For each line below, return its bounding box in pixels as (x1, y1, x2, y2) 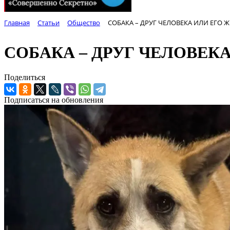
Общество (67, 18, 100, 28)
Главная (4, 18, 30, 28)
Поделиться (4, 73, 45, 82)
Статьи (37, 18, 60, 28)
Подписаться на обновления (4, 95, 103, 105)
